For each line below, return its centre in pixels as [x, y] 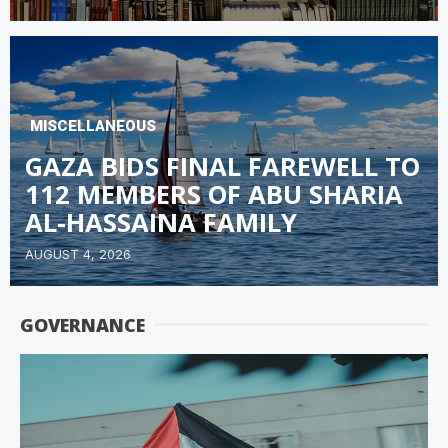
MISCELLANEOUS [93, 125]
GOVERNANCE [82, 324]
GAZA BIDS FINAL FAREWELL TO [222, 166]
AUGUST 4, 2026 [78, 254]
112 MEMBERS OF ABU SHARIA [214, 194]
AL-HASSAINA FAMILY [161, 222]
